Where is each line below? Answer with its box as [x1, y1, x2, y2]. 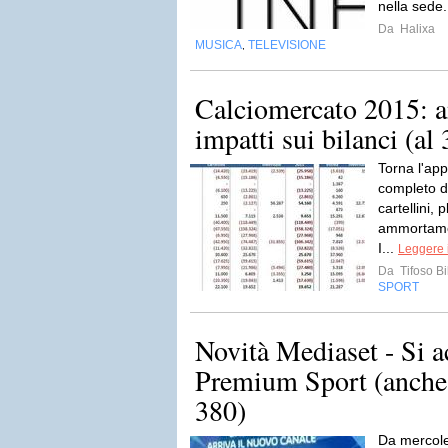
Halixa [397, 22, 435, 36]
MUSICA [195, 38, 242, 52]
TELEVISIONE [248, 38, 326, 52]
